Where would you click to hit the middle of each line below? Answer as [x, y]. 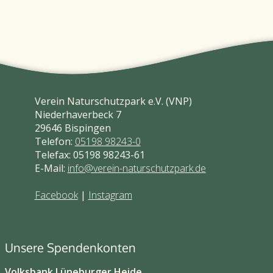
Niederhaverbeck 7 [78, 115]
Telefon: [55, 142]
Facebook [56, 195]
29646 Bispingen [73, 128]
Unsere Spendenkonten [70, 248]
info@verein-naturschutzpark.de [136, 168]
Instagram [110, 195]
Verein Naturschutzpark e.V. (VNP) [113, 101]
